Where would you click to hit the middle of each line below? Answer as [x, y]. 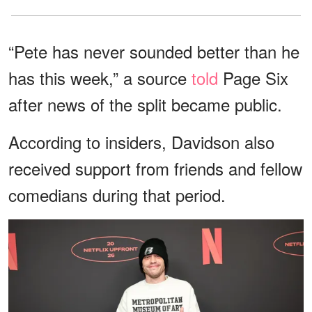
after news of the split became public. [145, 104]
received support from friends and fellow [155, 169]
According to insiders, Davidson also [141, 142]
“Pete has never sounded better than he [154, 52]
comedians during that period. [117, 195]
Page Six [253, 78]
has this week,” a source [100, 78]
